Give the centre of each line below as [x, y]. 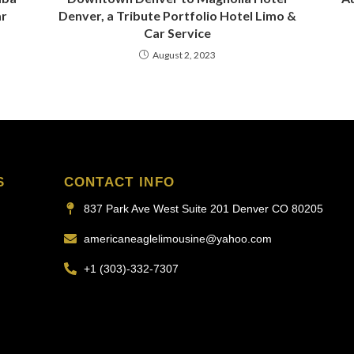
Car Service [177, 32]
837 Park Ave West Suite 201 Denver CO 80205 [203, 208]
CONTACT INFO [119, 182]
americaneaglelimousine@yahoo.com [177, 238]
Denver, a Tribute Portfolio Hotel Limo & [177, 15]
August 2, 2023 [184, 55]
